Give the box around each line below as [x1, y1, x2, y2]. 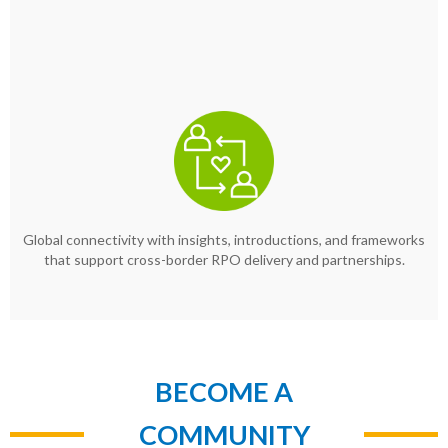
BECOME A [155, 375, 293, 409]
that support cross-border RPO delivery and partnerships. [43, 251, 405, 269]
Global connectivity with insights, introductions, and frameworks [23, 231, 425, 249]
